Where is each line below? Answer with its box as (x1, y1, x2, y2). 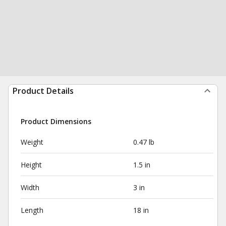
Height (21, 160, 42, 169)
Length (21, 205, 43, 215)
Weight (21, 137, 43, 147)
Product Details (13, 85, 74, 96)
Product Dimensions (21, 117, 91, 126)
